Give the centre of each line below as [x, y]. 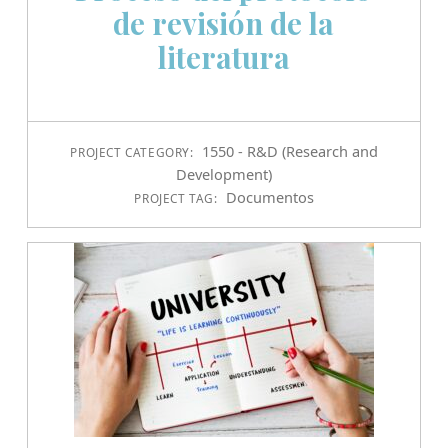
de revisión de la [224, 23]
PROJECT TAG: [178, 198]
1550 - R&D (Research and [289, 151]
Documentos [269, 197]
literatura [223, 57]
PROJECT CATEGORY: [134, 152]
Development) [223, 174]
